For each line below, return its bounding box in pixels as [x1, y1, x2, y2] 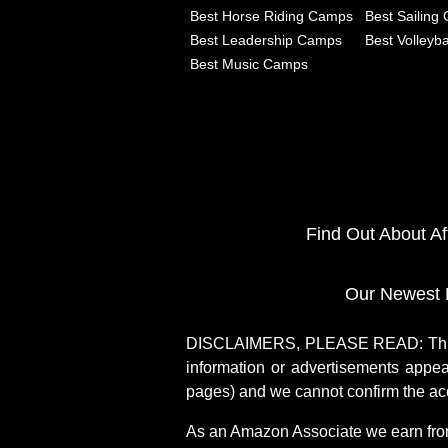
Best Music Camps [190, 55, 308, 72]
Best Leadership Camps [190, 31, 342, 48]
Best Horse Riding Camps [190, 7, 353, 24]
